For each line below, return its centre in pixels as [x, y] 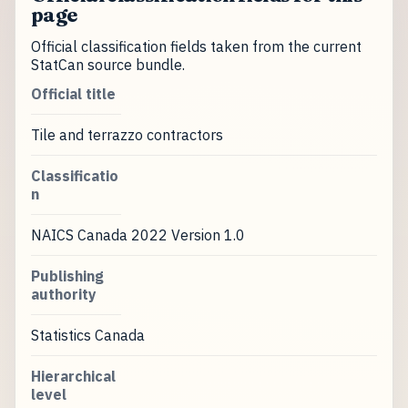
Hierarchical [73, 377]
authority [63, 295]
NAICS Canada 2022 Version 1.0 [138, 235]
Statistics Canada [87, 336]
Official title [73, 94]
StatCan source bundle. [107, 65]
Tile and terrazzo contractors [127, 135]
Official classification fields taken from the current [196, 47]
